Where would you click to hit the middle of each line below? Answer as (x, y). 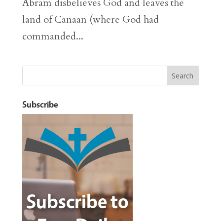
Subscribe (40, 105)
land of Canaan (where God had (90, 20)
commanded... (53, 37)
